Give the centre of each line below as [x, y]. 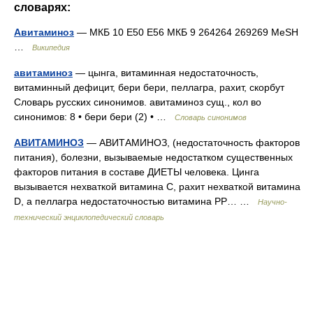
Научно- [272, 202]
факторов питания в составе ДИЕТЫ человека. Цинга [137, 172]
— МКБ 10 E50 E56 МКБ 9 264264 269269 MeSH [186, 32]
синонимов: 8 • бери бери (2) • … [94, 117]
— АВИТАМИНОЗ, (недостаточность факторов [192, 143]
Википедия [51, 48]
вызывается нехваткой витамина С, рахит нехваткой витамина [157, 187]
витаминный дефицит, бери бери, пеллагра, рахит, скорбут [149, 87]
